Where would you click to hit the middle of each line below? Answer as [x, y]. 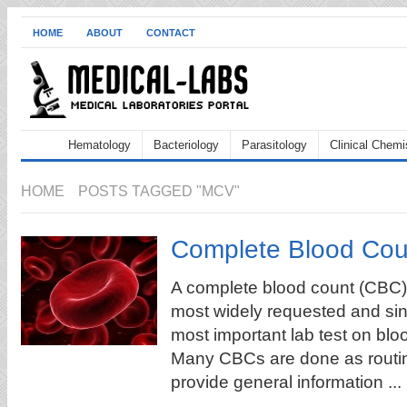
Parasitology [274, 145]
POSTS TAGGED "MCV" [157, 191]
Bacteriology [186, 145]
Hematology [99, 145]
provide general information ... [286, 382]
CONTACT [171, 33]
